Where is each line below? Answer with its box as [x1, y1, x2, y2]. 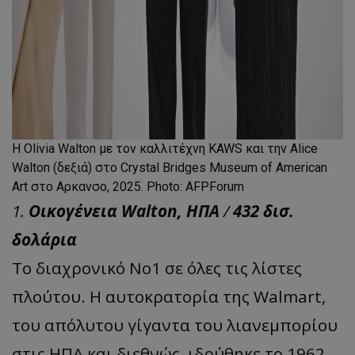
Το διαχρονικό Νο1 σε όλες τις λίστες [12, 256, 302, 279]
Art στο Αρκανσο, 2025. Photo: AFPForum [12, 178, 244, 194]
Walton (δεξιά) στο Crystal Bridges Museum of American [12, 159, 327, 175]
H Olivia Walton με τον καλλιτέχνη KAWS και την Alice [12, 140, 318, 156]
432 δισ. [233, 199, 294, 222]
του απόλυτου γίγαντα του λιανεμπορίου [12, 313, 338, 336]
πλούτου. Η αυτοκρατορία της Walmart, [12, 284, 326, 307]
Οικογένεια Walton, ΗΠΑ [29, 199, 219, 222]
